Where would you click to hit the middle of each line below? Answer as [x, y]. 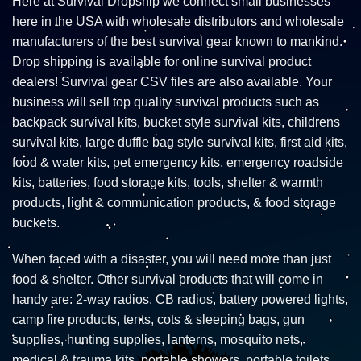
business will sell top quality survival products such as [166, 102]
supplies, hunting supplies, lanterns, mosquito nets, [158, 340]
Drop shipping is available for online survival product [162, 61]
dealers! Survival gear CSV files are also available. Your [172, 81]
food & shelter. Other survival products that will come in [168, 280]
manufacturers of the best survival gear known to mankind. [177, 41]
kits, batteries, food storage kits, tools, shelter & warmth [168, 182]
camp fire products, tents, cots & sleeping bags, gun [158, 320]
